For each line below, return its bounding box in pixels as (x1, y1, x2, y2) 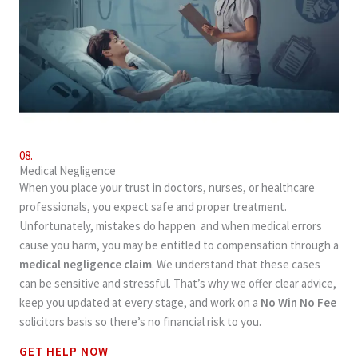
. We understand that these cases (152, 257, 320, 272)
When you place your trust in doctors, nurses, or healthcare (19, 180, 315, 196)
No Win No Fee (261, 295, 336, 311)
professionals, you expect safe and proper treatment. (19, 199, 287, 215)
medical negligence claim (19, 257, 152, 272)
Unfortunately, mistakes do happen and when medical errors (19, 218, 322, 234)
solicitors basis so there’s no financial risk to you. (19, 314, 261, 330)
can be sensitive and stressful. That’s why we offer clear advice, (19, 276, 336, 292)
